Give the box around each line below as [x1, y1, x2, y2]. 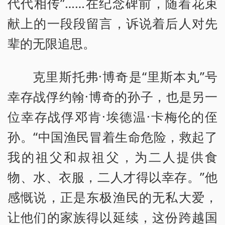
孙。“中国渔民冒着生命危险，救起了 [8, 128, 217, 146]
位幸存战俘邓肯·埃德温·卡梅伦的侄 [8, 108, 217, 126]
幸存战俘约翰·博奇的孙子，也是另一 [8, 88, 217, 105]
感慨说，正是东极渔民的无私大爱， [8, 188, 217, 206]
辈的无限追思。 [8, 35, 95, 52]
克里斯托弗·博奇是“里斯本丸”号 [33, 68, 217, 85]
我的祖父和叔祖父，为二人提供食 [8, 148, 217, 166]
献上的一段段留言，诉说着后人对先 [8, 15, 217, 32]
